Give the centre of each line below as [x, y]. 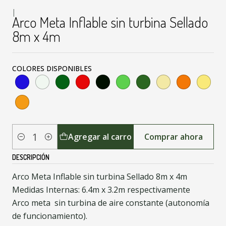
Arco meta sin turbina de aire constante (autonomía [111, 203]
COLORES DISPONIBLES [52, 69]
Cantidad [27, 142]
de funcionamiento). [50, 216]
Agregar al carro [100, 137]
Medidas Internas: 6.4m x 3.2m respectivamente [101, 190]
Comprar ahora [174, 137]
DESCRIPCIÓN [31, 157]
